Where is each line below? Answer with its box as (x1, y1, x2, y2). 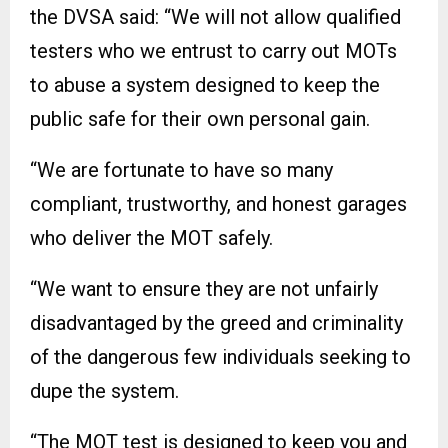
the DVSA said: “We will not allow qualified (30, 5, 401, 30)
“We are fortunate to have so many (30, 158, 333, 183)
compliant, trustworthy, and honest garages (30, 192, 407, 217)
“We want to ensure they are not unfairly (30, 277, 378, 302)
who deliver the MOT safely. (30, 226, 273, 251)
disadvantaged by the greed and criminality (30, 311, 403, 336)
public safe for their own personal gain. (30, 107, 370, 132)
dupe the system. (30, 379, 179, 404)
